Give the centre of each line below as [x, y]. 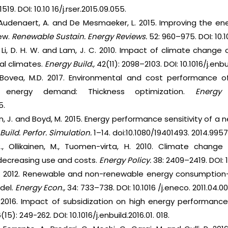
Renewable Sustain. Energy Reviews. [80, 37]
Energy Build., [70, 64]
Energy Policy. [125, 160]
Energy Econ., [39, 188]
